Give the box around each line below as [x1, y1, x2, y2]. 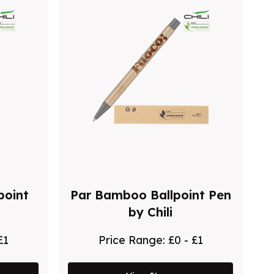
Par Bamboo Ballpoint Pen [70, 187, 231, 202]
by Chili [128, 204, 173, 220]
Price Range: [98, 232, 168, 246]
